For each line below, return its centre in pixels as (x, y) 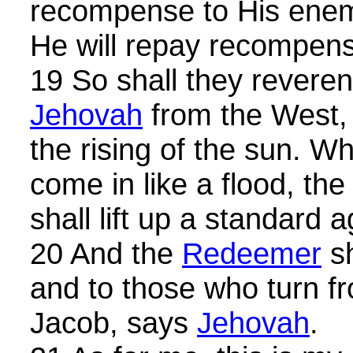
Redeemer (252, 254)
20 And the (106, 254)
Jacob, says (113, 323)
